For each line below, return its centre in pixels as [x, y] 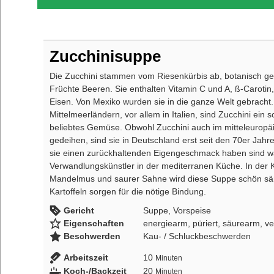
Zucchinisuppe [105, 57]
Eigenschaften [94, 224]
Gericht [79, 211]
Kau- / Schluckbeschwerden [197, 236]
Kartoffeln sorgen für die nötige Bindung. [128, 192]
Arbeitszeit [86, 258]
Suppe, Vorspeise [177, 211]
